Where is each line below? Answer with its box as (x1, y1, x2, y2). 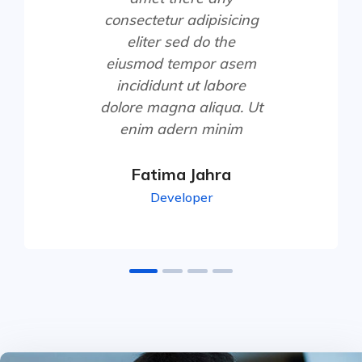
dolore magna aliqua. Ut (99, 97, 263, 116)
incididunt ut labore (116, 75, 246, 95)
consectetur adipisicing (103, 10, 259, 29)
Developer (149, 188, 213, 205)
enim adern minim (120, 119, 242, 138)
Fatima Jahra (131, 163, 231, 184)
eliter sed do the (127, 32, 235, 51)
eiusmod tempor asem (106, 53, 256, 73)
